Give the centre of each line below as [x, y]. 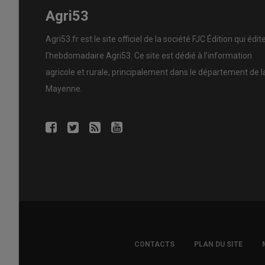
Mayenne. [64, 88]
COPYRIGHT [75, 249]
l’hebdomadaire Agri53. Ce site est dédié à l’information [149, 55]
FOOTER [75, 240]
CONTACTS [154, 245]
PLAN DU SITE [218, 245]
